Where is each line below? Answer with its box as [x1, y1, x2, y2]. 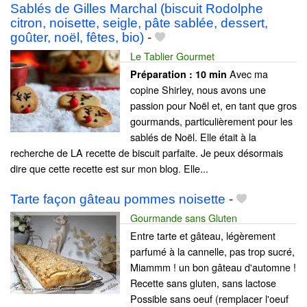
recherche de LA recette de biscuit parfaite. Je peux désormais [10, 145, 283, 160]
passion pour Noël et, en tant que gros [130, 97, 297, 112]
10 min [195, 66, 227, 81]
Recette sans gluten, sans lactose [130, 275, 276, 290]
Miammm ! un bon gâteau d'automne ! [130, 260, 296, 274]
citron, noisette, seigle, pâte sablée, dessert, [10, 15, 268, 30]
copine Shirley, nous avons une [130, 82, 266, 97]
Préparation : [130, 66, 195, 81]
